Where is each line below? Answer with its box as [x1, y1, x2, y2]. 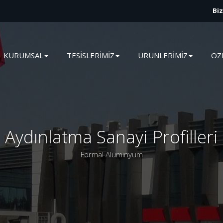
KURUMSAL [3, 50, 43, 60]
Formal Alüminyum [80, 149, 143, 159]
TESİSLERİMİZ [67, 50, 114, 60]
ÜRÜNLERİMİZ [138, 50, 188, 60]
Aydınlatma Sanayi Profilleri [5, 125, 218, 148]
